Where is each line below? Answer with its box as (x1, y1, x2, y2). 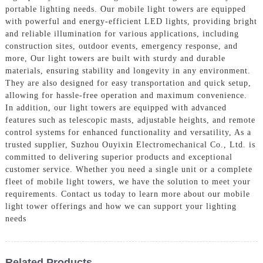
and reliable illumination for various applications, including (5, 29, 239, 38)
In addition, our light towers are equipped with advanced (5, 103, 227, 112)
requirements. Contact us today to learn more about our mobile (5, 189, 250, 198)
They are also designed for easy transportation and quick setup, (5, 78, 251, 87)
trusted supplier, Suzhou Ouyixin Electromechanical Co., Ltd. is (5, 140, 255, 149)
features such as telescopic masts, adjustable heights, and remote (5, 115, 255, 124)
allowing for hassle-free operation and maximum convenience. (5, 90, 247, 100)
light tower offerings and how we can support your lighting (5, 201, 237, 211)
